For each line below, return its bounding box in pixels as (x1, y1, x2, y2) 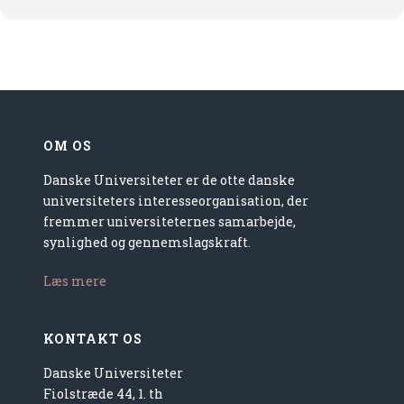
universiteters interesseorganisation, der (43, 192, 309, 209)
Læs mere (43, 272, 107, 289)
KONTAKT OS (43, 330, 143, 347)
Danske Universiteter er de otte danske (43, 171, 296, 188)
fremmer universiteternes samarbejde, (43, 213, 297, 230)
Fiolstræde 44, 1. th (43, 385, 164, 402)
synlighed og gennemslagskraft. (43, 234, 252, 251)
